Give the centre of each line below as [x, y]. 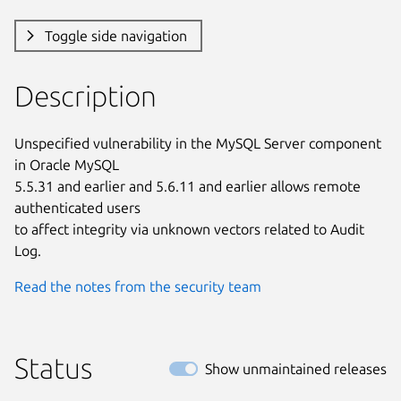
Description [85, 95]
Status [53, 367]
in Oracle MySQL [67, 164]
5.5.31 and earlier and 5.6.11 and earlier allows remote [188, 186]
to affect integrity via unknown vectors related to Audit [189, 229]
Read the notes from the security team [138, 286]
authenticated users [77, 207]
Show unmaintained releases [296, 368]
